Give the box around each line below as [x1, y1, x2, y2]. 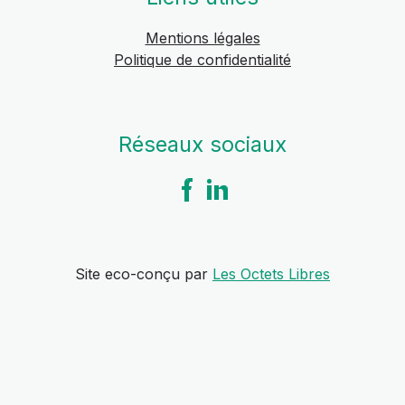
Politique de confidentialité [114, 51, 291, 69]
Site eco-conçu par [75, 265, 208, 283]
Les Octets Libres [212, 265, 330, 283]
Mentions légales [145, 29, 260, 47]
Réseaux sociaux [118, 131, 287, 157]
